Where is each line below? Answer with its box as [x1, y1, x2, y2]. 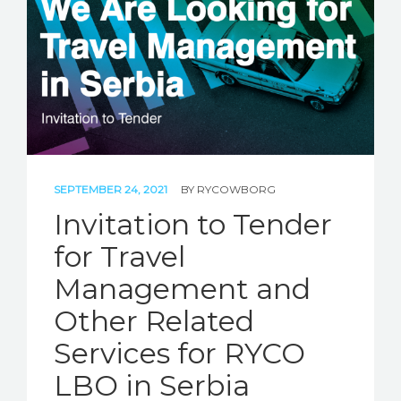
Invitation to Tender [54, 206, 332, 242]
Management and [54, 270, 311, 306]
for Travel [54, 238, 185, 274]
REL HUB [21, 41, 82, 58]
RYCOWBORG [197, 182, 276, 196]
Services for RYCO [54, 335, 305, 371]
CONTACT [21, 85, 84, 102]
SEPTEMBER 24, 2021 [54, 182, 170, 196]
